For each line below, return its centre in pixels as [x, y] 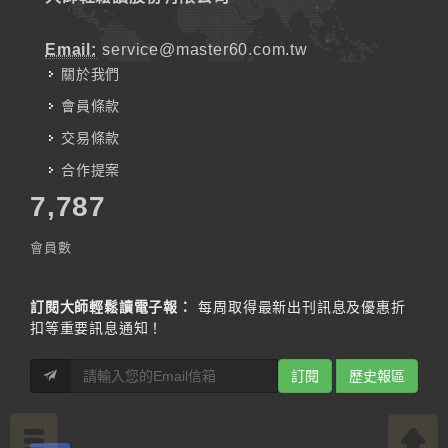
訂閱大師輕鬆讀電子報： [111, 307]
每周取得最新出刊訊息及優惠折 [299, 307]
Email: [71, 50]
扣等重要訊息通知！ [97, 328]
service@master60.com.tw [205, 50]
